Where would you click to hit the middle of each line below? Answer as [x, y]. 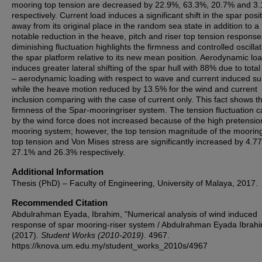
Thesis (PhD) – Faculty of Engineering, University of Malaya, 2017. [135, 183]
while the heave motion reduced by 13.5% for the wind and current [135, 89]
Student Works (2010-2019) [92, 235]
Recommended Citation [60, 203]
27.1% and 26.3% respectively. [68, 152]
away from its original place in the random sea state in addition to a [135, 26]
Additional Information [58, 172]
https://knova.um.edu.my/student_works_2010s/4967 [110, 246]
